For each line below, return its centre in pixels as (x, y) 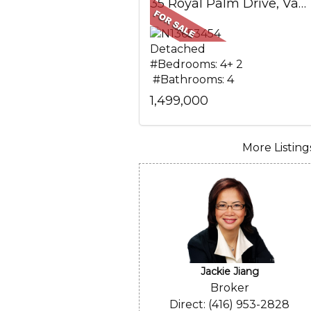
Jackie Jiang (229, 271)
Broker (229, 287)
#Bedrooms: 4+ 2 (197, 64)
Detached (177, 49)
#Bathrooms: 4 (192, 79)
